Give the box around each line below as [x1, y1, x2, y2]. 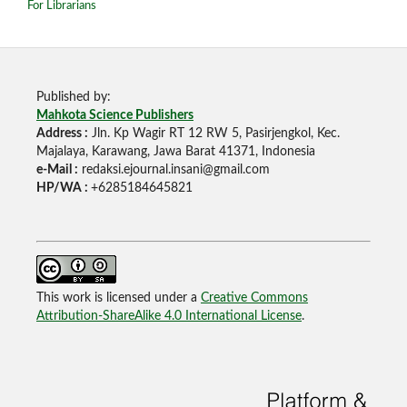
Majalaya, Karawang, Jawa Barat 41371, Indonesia [35, 145, 315, 159]
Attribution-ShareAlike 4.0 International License [35, 310, 302, 323]
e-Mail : [35, 164, 78, 177]
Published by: [35, 91, 111, 104]
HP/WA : [35, 182, 91, 195]
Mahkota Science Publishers [35, 109, 194, 123]
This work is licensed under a [35, 292, 201, 305]
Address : [35, 127, 88, 141]
